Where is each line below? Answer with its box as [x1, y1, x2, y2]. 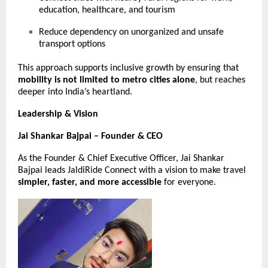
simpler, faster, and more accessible [18, 178, 162, 188]
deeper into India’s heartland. [18, 87, 132, 98]
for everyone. [162, 178, 216, 188]
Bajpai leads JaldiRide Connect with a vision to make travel [18, 166, 246, 176]
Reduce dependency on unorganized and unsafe [39, 28, 224, 38]
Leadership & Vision [18, 109, 98, 120]
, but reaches [195, 75, 245, 86]
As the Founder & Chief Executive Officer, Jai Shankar [18, 154, 224, 164]
